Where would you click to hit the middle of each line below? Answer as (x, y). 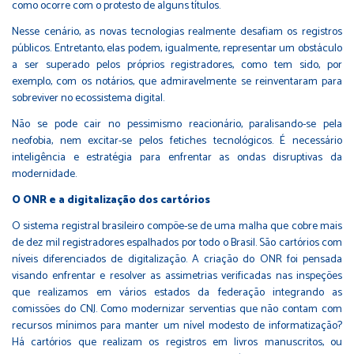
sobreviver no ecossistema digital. (88, 98)
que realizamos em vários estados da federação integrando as (177, 292)
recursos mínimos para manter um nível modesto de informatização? (177, 326)
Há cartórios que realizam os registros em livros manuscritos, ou (177, 342)
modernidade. (44, 174)
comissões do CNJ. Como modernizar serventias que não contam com (177, 309)
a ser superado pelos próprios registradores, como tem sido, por (177, 65)
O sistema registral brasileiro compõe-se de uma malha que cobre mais (177, 226)
